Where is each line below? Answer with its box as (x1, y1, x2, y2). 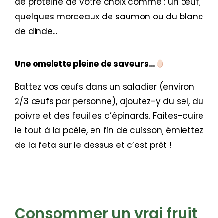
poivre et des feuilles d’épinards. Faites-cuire (15, 110, 203, 122)
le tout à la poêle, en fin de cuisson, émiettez (15, 125, 203, 136)
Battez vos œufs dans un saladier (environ (15, 81, 194, 92)
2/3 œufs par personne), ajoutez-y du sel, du (15, 95, 203, 107)
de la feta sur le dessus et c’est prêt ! (15, 139, 172, 151)
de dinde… (15, 25, 57, 37)
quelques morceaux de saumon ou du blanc (15, 11, 203, 22)
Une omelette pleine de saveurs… (15, 58, 155, 70)
